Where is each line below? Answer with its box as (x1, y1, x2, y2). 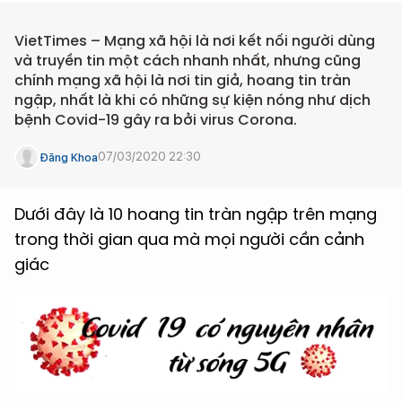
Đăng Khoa (39, 150, 98, 164)
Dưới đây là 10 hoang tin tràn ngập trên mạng (14, 203, 377, 225)
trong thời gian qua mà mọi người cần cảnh (14, 228, 364, 250)
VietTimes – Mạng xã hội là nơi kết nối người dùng (14, 31, 375, 51)
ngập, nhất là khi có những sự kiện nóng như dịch (14, 90, 371, 110)
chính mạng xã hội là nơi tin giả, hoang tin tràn (14, 70, 351, 91)
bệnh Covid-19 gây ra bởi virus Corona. (14, 109, 297, 130)
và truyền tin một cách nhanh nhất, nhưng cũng (14, 50, 361, 71)
